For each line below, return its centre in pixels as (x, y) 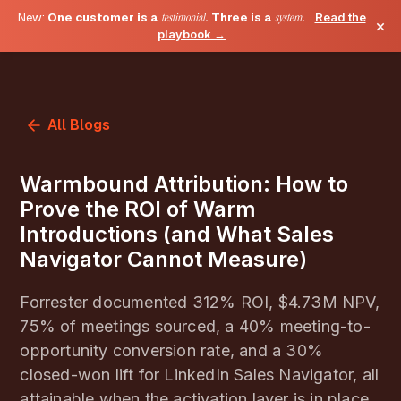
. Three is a (239, 17)
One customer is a (104, 17)
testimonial (183, 17)
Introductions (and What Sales (177, 234)
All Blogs (78, 125)
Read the (340, 17)
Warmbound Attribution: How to (184, 184)
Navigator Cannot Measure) (164, 259)
